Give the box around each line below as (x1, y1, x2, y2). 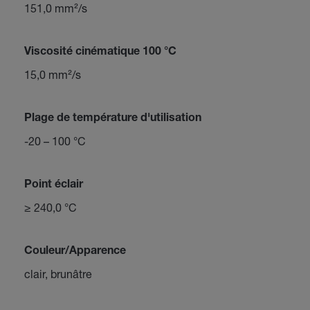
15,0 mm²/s (24, 68, 81, 81)
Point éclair (24, 180, 83, 191)
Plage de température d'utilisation (24, 113, 201, 125)
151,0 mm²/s (24, 1, 87, 15)
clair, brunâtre (24, 267, 92, 280)
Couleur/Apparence (24, 246, 126, 257)
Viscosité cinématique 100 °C (24, 47, 176, 58)
